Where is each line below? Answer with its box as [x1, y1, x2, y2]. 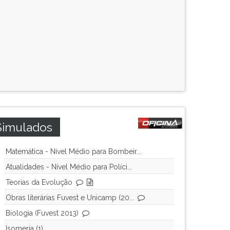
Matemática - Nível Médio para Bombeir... [6, 147, 141, 156]
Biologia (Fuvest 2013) [6, 209, 79, 217]
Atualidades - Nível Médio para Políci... [6, 163, 132, 171]
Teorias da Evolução [6, 178, 72, 186]
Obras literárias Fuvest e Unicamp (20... [6, 194, 134, 202]
